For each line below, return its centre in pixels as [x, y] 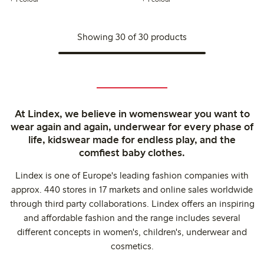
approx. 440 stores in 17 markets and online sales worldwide [132, 189]
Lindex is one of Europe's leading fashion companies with [132, 175]
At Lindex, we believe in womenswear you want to [132, 113]
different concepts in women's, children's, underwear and [132, 232]
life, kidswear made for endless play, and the [132, 139]
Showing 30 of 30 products [132, 37]
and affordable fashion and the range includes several [132, 217]
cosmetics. [132, 246]
